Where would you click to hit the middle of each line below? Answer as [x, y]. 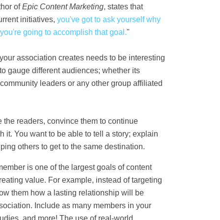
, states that [123, 7]
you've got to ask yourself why [109, 19]
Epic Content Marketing [63, 7]
